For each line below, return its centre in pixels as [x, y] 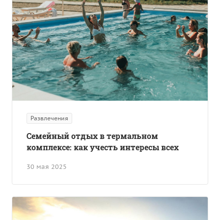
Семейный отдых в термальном [92, 136]
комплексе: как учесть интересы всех [103, 147]
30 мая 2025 [47, 166]
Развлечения [49, 118]
